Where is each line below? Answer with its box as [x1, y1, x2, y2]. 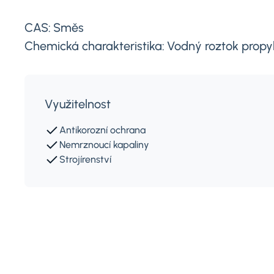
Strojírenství [59, 154, 111, 165]
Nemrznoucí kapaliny [59, 139, 149, 150]
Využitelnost [45, 97, 111, 111]
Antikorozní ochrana [59, 124, 146, 136]
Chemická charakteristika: [24, 39, 165, 53]
